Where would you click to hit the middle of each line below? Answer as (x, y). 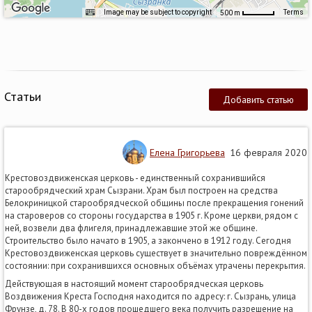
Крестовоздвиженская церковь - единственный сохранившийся (135, 178)
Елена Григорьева (187, 152)
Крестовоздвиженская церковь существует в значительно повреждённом (156, 253)
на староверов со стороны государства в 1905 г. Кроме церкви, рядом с (151, 215)
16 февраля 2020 (266, 152)
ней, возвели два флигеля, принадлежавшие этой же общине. (131, 228)
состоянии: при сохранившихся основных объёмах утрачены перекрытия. (155, 265)
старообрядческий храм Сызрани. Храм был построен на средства (141, 190)
